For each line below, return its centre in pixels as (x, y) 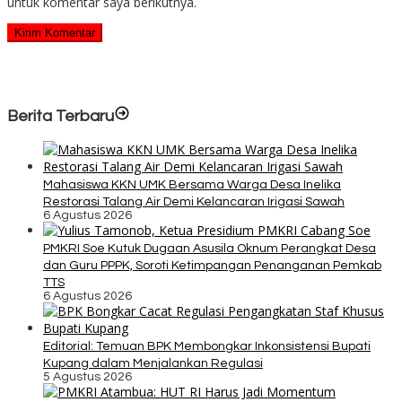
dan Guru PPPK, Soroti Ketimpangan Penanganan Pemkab (212, 265)
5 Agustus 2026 (87, 376)
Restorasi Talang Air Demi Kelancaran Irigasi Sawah (194, 201)
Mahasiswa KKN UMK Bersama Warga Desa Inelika (192, 184)
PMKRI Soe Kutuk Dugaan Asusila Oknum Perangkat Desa (210, 248)
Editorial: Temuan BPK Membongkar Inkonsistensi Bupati (207, 346)
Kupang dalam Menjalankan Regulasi (153, 363)
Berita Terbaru (61, 116)
